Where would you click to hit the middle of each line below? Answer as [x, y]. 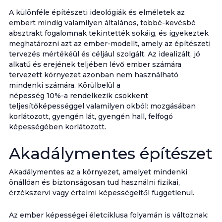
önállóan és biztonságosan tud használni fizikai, [94, 182]
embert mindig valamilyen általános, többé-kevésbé [102, 23]
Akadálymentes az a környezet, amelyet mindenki [98, 172]
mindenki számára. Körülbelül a [64, 85]
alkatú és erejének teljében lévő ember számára [95, 64]
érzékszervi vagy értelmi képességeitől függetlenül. [101, 193]
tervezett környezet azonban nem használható [93, 75]
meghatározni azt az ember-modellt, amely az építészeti [110, 44]
